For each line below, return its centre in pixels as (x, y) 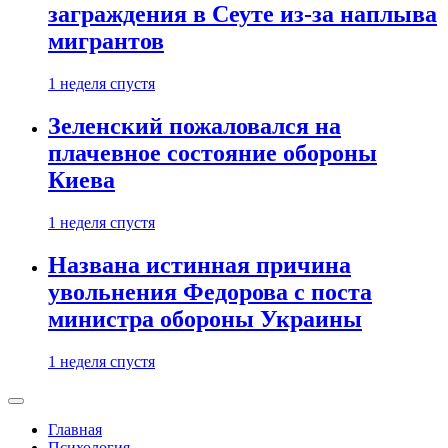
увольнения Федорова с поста (210, 292)
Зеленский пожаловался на (194, 126)
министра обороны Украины (205, 319)
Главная (75, 429)
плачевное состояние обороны (212, 153)
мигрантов (106, 41)
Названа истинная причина (199, 265)
